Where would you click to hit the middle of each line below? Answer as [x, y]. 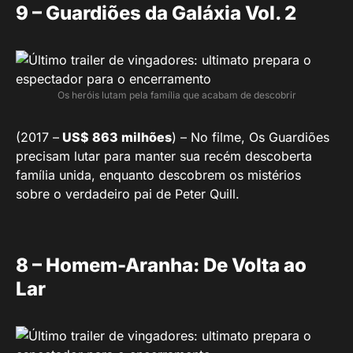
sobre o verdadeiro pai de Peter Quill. [128, 193]
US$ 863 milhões [115, 137]
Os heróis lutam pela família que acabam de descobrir [176, 95]
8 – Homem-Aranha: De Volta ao [161, 265]
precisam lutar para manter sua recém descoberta [164, 156]
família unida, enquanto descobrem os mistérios [158, 175]
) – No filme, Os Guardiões [251, 137]
